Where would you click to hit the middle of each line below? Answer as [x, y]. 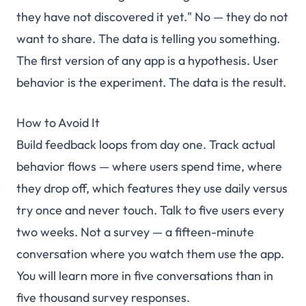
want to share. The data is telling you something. [148, 39]
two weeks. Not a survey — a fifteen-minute [135, 232]
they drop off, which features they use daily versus [152, 189]
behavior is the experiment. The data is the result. [151, 83]
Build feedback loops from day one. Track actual [146, 145]
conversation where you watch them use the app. [150, 254]
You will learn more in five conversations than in [145, 276]
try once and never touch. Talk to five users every [150, 210]
